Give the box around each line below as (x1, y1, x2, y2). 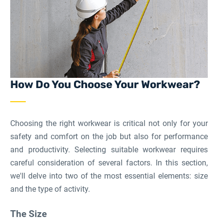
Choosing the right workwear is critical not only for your (10, 119, 208, 128)
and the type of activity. (10, 184, 91, 194)
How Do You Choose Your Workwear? (10, 78, 200, 91)
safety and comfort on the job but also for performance (10, 132, 208, 141)
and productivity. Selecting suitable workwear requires (10, 145, 208, 154)
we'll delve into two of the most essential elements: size (10, 171, 208, 181)
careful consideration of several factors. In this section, (10, 158, 208, 167)
